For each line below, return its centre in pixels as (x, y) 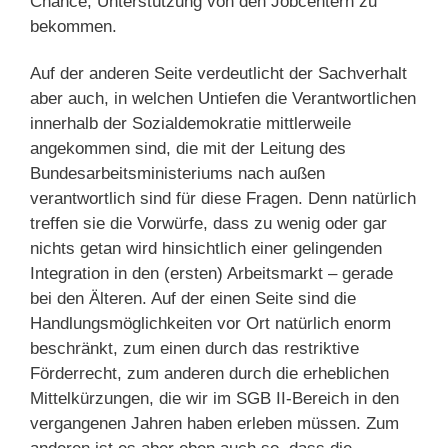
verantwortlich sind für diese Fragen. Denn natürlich (223, 198)
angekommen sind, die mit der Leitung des (188, 148)
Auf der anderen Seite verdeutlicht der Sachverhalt (218, 73)
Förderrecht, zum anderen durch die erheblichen (209, 373)
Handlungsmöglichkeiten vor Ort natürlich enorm (210, 323)
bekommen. (73, 26)
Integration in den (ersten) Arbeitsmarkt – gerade (211, 273)
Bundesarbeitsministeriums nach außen (177, 173)
